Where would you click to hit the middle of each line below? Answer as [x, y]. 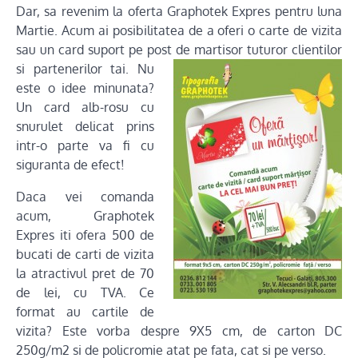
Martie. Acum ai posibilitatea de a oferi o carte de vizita [179, 31]
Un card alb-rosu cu [85, 107]
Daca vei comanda [85, 197]
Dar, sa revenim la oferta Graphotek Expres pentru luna [179, 12]
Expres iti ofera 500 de [85, 235]
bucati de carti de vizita [85, 255]
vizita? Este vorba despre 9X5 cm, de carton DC [179, 331]
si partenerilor [59, 69]
